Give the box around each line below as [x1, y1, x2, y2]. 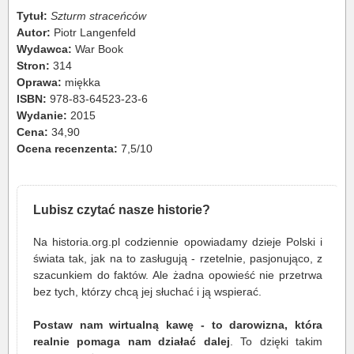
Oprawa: [17, 76, 65, 89]
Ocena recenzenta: [17, 142, 121, 156]
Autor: [17, 26, 54, 40]
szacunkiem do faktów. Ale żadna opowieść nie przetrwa [33, 269, 322, 282]
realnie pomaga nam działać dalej [33, 335, 230, 348]
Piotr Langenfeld [54, 26, 136, 40]
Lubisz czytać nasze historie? [33, 202, 210, 217]
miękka [65, 76, 100, 89]
